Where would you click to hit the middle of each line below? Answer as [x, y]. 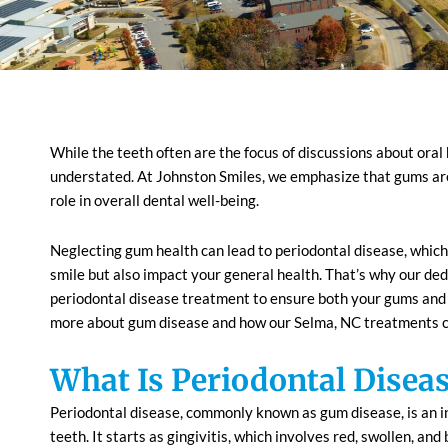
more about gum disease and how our [172, 322]
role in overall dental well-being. [156, 200]
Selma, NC [329, 322]
